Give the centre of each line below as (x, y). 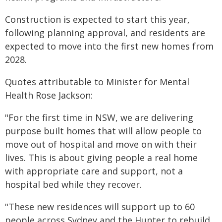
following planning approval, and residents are (105, 33)
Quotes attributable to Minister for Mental (97, 82)
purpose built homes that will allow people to (103, 131)
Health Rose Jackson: (49, 95)
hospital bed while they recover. (73, 184)
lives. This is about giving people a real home (101, 158)
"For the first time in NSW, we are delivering (99, 117)
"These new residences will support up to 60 (100, 207)
